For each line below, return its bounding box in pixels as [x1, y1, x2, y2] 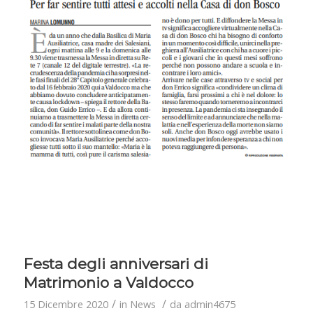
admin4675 [184, 296, 235, 311]
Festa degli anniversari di [23, 254, 208, 272]
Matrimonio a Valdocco [23, 273, 194, 291]
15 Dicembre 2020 [23, 296, 108, 311]
